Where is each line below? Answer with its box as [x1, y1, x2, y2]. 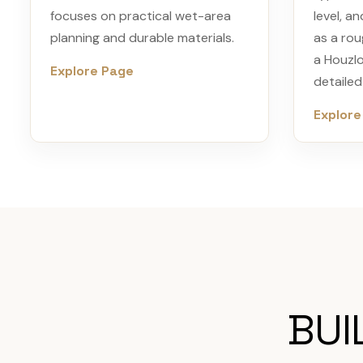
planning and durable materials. [50, 29, 234, 46]
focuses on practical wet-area [50, 7, 231, 24]
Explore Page [50, 62, 134, 79]
